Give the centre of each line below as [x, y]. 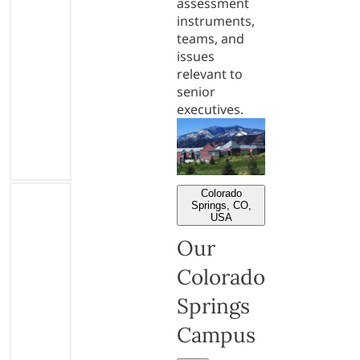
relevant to [210, 74]
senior [196, 91]
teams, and [211, 38]
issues [196, 56]
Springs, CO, [221, 205]
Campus [216, 335]
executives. [210, 109]
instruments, [216, 20]
